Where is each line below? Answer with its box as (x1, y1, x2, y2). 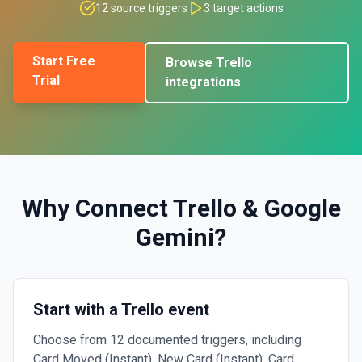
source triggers (107, 2, 187, 15)
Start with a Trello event (33, 300, 209, 319)
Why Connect (21, 194, 173, 222)
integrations (165, 74, 241, 90)
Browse (165, 55, 216, 70)
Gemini (136, 223, 214, 251)
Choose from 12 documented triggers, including (33, 332, 301, 347)
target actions (209, 2, 284, 15)
